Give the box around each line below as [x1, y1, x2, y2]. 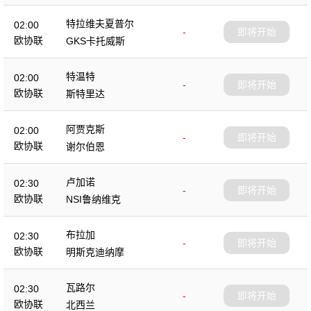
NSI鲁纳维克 [66, 194, 121, 205]
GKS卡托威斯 [66, 35, 125, 47]
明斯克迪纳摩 [66, 246, 124, 258]
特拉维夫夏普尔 [66, 18, 134, 29]
